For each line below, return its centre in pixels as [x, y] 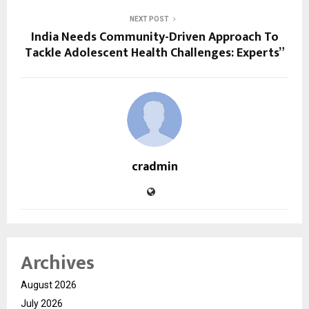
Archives [58, 263]
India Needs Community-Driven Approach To [154, 37]
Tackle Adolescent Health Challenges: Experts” [154, 53]
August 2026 [49, 285]
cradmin [154, 167]
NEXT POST [149, 19]
